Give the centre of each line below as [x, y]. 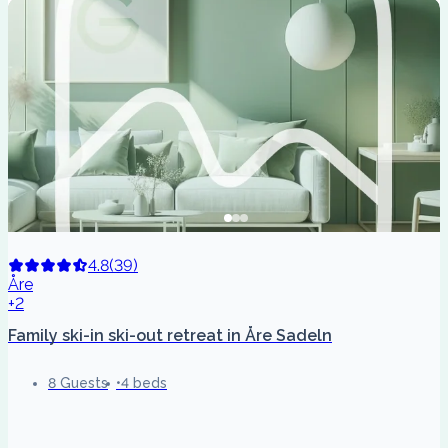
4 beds [144, 383]
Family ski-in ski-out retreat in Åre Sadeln [170, 336]
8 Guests [78, 383]
